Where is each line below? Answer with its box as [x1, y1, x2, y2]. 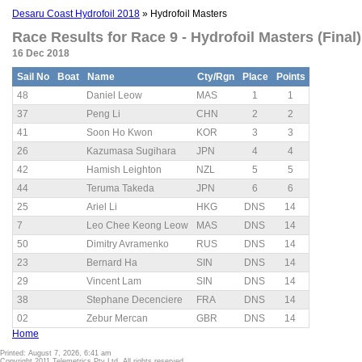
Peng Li [86, 108, 120, 120]
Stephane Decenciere [86, 294, 183, 305]
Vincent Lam [86, 276, 141, 287]
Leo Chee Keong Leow [86, 220, 188, 231]
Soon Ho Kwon [86, 127, 153, 138]
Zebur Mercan [86, 313, 148, 324]
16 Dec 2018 [12, 48, 69, 60]
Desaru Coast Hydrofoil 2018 [12, 8, 140, 19]
